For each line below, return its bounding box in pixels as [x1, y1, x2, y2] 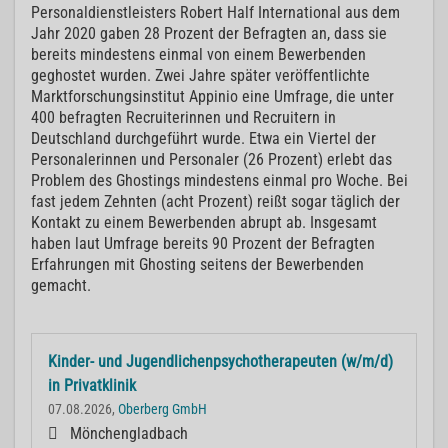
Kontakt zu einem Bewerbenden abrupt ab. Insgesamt [31, 213, 377, 233]
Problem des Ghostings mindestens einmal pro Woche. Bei [31, 171, 408, 191]
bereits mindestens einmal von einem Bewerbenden [31, 45, 366, 65]
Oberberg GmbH [118, 401, 207, 419]
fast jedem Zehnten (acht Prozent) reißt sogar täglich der [31, 192, 400, 212]
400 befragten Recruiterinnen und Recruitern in [31, 108, 336, 128]
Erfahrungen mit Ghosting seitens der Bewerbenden [31, 255, 364, 275]
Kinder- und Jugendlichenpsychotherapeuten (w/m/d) [48, 352, 393, 372]
